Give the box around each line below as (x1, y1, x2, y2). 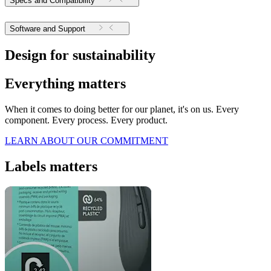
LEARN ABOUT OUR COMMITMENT (5, 135, 168, 146)
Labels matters (5, 158, 97, 174)
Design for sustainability (5, 47, 155, 63)
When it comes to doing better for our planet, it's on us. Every (5, 103, 239, 114)
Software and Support (58, 24, 85, 33)
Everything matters (5, 75, 126, 91)
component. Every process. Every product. (5, 114, 168, 125)
